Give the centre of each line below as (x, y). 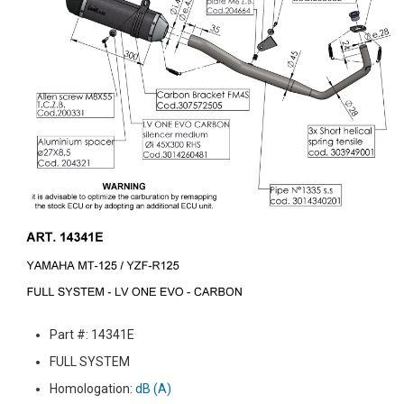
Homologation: (92, 388)
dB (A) (153, 388)
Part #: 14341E (92, 334)
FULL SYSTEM (90, 361)
